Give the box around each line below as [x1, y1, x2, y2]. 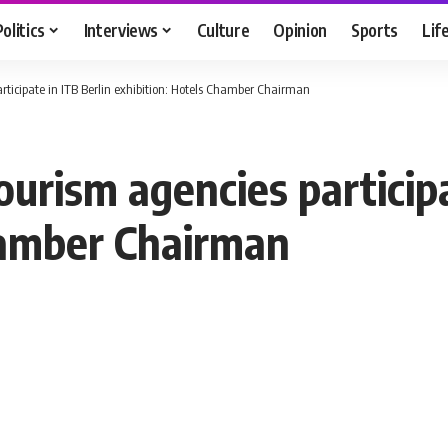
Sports [351, 18, 399, 41]
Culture [196, 18, 250, 41]
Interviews [83, 18, 159, 41]
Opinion [273, 18, 328, 41]
